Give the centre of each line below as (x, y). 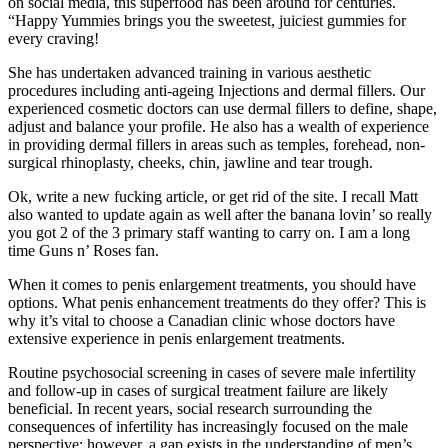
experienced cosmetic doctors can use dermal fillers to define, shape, (222, 109)
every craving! (53, 39)
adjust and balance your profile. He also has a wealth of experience (218, 127)
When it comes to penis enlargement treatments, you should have (212, 285)
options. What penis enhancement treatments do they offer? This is (217, 303)
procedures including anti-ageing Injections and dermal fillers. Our (216, 91)
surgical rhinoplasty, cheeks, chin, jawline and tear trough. (190, 163)
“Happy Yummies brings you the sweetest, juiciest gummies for (207, 21)
